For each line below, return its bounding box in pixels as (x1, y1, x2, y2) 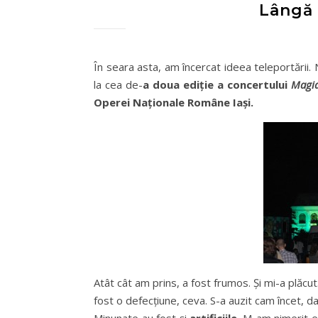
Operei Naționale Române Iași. (94, 95, 253, 109)
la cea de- (94, 77, 143, 92)
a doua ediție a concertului (143, 77, 291, 92)
